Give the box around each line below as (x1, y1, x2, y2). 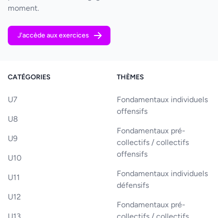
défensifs (117, 181, 149, 190)
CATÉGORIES (8, 73, 51, 82)
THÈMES (117, 73, 144, 82)
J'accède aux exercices (18, 31, 89, 40)
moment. (8, 3, 39, 13)
